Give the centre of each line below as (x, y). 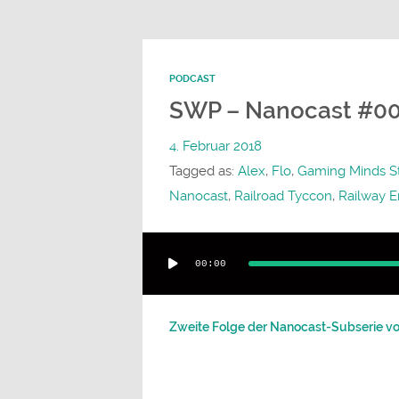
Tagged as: (203, 171)
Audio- (165, 244)
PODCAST (192, 78)
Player (164, 269)
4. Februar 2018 (215, 146)
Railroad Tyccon (283, 195)
